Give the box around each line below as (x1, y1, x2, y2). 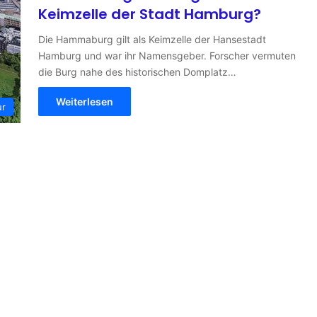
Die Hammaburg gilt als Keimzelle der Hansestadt (38, 33, 266, 45)
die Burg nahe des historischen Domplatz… (38, 65, 236, 78)
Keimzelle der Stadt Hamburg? (38, 4, 261, 24)
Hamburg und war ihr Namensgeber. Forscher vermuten (38, 49, 296, 62)
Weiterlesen (56, 95, 113, 108)
